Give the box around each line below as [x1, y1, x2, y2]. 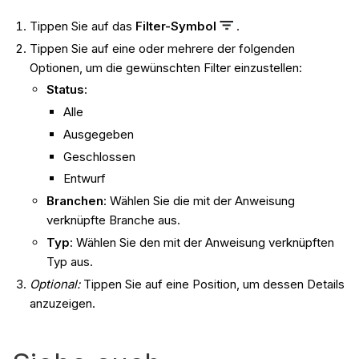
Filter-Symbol [135, 18, 220, 34]
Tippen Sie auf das [30, 18, 136, 34]
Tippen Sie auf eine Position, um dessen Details [80, 276, 345, 292]
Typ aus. [46, 253, 94, 269]
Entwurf [63, 171, 107, 187]
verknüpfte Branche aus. [46, 212, 181, 228]
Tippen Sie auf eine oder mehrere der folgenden [30, 40, 296, 56]
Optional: [30, 276, 81, 292]
